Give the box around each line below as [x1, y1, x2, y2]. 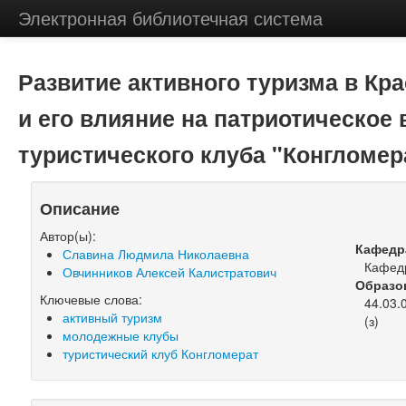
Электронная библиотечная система [17, 5, 323, 31]
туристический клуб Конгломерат [63, 344, 259, 362]
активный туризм [63, 308, 163, 326]
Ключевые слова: [40, 290, 143, 308]
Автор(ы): [40, 227, 97, 245]
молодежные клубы [63, 326, 179, 344]
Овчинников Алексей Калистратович [63, 263, 277, 281]
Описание [40, 197, 121, 219]
